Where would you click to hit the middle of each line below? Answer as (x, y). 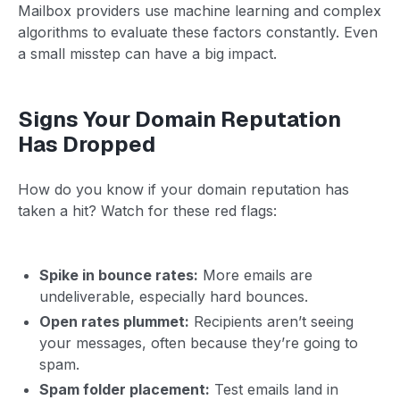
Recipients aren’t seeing (271, 321)
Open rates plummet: (114, 321)
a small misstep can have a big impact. (147, 53)
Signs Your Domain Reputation (179, 119)
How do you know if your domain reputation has (183, 189)
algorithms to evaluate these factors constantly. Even (198, 32)
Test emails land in (274, 389)
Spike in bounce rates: (119, 275)
